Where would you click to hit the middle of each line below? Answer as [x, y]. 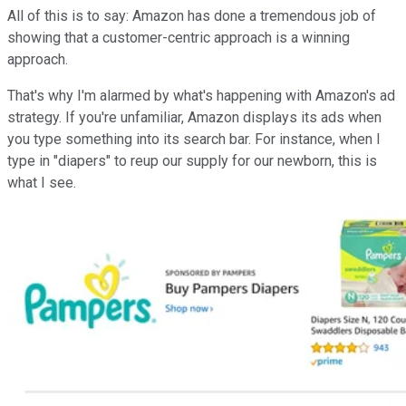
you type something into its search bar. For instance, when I [194, 140]
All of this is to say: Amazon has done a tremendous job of [192, 16]
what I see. [42, 183]
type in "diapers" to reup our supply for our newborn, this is [192, 161]
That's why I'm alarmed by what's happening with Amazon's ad [201, 96]
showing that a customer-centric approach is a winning [179, 38]
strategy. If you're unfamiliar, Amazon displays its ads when [194, 118]
